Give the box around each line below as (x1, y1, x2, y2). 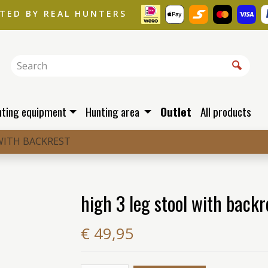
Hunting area (85, 103, 142, 120)
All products (200, 103, 251, 120)
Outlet (160, 103, 191, 120)
